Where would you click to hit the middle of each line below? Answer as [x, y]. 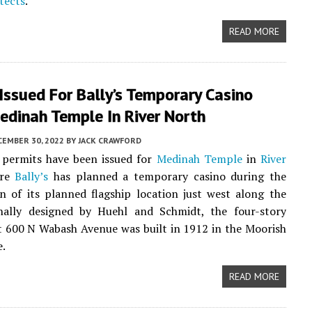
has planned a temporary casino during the [167, 176]
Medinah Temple [199, 159]
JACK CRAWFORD [110, 140]
